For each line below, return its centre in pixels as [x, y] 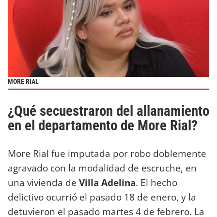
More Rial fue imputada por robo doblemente [107, 154]
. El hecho [156, 183]
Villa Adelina [106, 183]
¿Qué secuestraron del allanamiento [108, 111]
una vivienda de [42, 183]
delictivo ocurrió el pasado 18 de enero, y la [102, 197]
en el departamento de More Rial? [103, 125]
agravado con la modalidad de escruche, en [102, 168]
